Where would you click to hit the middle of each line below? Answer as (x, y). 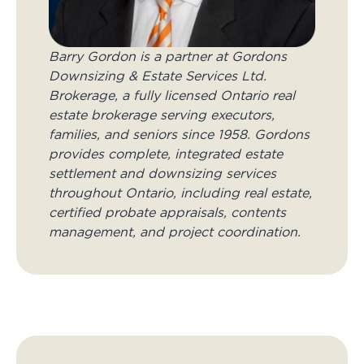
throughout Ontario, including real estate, (180, 194)
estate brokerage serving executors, (162, 116)
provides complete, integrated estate (166, 155)
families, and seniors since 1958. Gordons (179, 135)
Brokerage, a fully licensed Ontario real (172, 96)
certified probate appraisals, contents (167, 213)
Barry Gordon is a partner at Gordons (168, 57)
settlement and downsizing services (162, 174)
